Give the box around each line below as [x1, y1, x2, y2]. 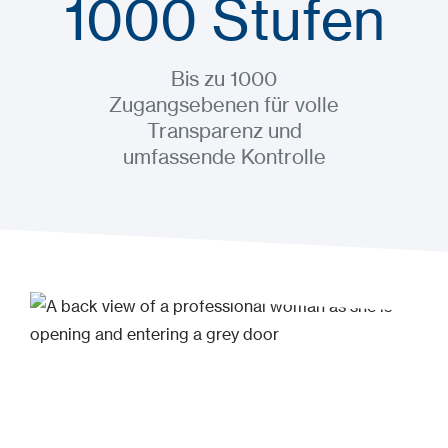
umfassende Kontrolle [122, 143, 326, 169]
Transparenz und [146, 117, 302, 143]
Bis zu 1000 [171, 65, 277, 91]
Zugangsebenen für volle [109, 91, 339, 117]
